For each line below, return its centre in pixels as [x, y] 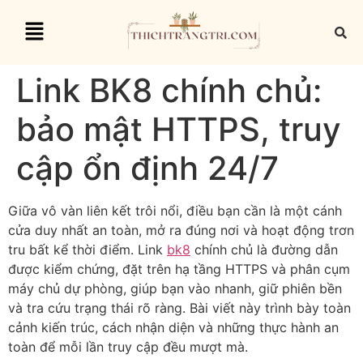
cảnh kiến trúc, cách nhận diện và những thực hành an [173, 327]
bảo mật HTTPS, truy [179, 129]
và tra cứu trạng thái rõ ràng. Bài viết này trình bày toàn [179, 308]
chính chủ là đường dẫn [264, 250]
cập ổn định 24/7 [147, 168]
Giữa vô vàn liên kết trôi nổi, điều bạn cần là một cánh [175, 211]
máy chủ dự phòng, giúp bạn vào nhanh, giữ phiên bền [175, 288]
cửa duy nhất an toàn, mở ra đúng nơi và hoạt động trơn [181, 230]
